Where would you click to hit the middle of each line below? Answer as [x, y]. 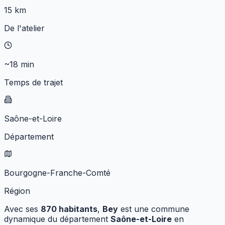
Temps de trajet [33, 83]
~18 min [19, 65]
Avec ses [22, 209]
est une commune [154, 209]
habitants [77, 209]
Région [17, 191]
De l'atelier [24, 28]
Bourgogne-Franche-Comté [57, 173]
